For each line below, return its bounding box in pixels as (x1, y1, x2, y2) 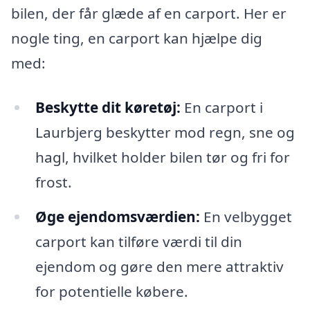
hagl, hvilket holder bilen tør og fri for (35, 147, 290, 167)
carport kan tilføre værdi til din (35, 231, 242, 251)
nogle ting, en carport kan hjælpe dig (11, 28, 262, 48)
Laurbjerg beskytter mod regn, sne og (35, 122, 295, 142)
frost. (35, 172, 72, 192)
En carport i (180, 97, 263, 117)
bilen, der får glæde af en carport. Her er (11, 3, 286, 24)
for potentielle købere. (35, 281, 188, 301)
